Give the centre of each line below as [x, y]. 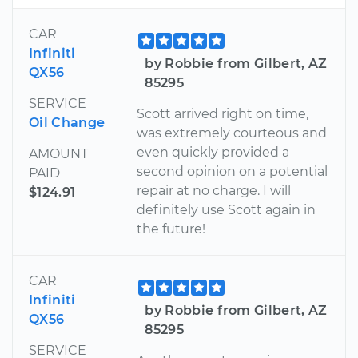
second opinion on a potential [233, 171]
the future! [171, 229]
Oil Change [67, 122]
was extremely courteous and [232, 133]
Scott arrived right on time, [223, 113]
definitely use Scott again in [227, 209]
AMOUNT [58, 153]
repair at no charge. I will [214, 190]
